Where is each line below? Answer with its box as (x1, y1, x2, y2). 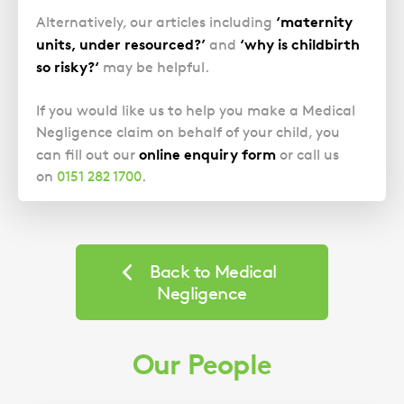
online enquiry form (139, 145, 276, 164)
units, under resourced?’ (36, 35, 206, 54)
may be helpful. (99, 59, 209, 77)
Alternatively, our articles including (36, 14, 276, 32)
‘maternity (276, 13, 353, 32)
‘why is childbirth (240, 35, 360, 54)
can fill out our (36, 146, 139, 164)
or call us (276, 146, 339, 164)
